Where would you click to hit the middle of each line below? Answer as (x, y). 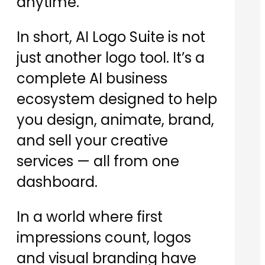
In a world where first (90, 217)
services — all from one (98, 161)
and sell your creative (92, 141)
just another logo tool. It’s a (111, 58)
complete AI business (92, 79)
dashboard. (57, 182)
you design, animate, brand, (115, 120)
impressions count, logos (104, 238)
